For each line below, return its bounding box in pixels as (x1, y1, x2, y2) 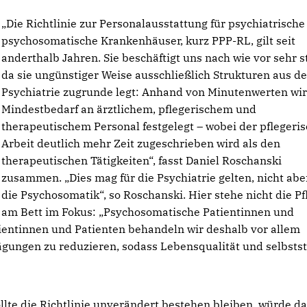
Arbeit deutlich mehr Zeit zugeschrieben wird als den (1, 136, 281, 150)
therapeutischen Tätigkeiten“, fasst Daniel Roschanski (1, 153, 282, 167)
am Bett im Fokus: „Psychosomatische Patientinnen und (1, 205, 295, 219)
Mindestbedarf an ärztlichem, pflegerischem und (1, 102, 257, 116)
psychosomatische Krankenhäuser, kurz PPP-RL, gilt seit (1, 34, 296, 47)
